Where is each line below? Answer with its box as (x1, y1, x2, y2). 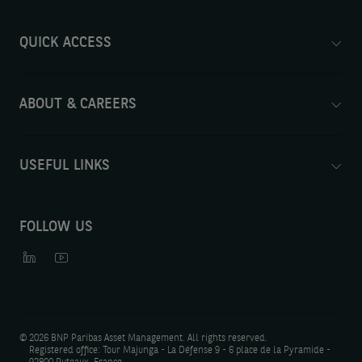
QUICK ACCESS (19, 36, 112, 51)
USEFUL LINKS (19, 158, 111, 174)
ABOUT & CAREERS (19, 97, 137, 112)
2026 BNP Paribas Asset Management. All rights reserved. (28, 333, 267, 343)
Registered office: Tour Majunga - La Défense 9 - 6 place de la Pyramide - (28, 345, 330, 356)
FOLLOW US (19, 220, 93, 235)
